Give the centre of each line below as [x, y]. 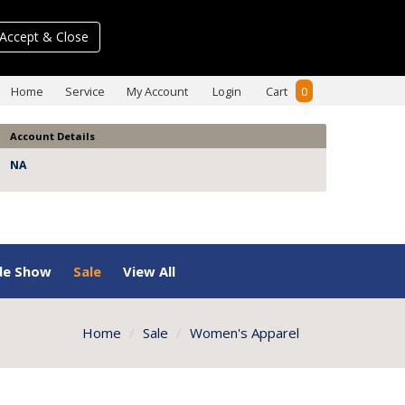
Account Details [52, 136]
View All [149, 271]
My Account [157, 91]
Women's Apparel [245, 333]
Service [85, 91]
